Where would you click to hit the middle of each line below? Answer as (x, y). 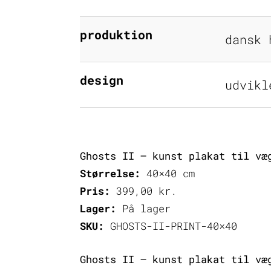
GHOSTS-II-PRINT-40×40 (171, 226)
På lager (143, 209)
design (102, 80)
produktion (116, 34)
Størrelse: (110, 173)
